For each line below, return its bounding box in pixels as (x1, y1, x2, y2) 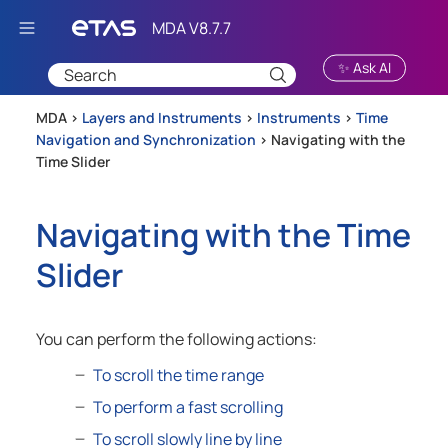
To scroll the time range (92, 364, 264, 387)
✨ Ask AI (338, 57, 391, 77)
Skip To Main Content (169, 15, 311, 32)
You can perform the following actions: (36, 328, 317, 351)
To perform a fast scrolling (92, 396, 283, 419)
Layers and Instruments (82, 108, 245, 128)
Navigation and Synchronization (36, 130, 256, 150)
